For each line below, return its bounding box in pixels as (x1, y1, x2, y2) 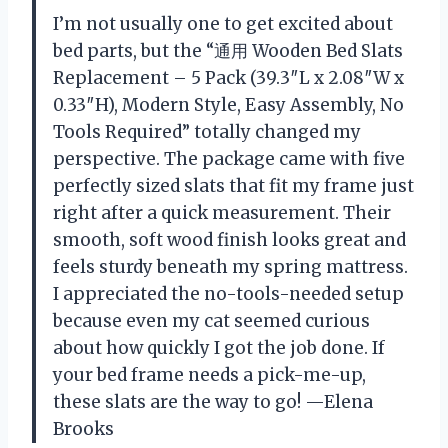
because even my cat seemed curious (53, 310, 370, 333)
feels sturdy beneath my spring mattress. (53, 256, 408, 279)
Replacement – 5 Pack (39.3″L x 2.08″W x (53, 67, 404, 90)
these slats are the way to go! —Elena (53, 391, 373, 414)
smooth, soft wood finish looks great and (53, 229, 406, 252)
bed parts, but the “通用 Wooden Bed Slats (53, 40, 403, 63)
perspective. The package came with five (53, 148, 405, 171)
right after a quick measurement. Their (53, 202, 391, 225)
